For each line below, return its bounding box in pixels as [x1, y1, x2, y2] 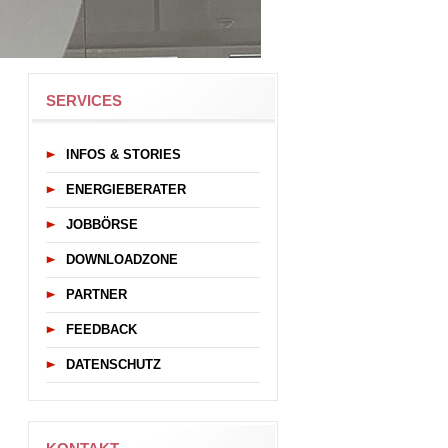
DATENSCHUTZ [66, 357, 161, 372]
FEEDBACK [66, 322, 137, 337]
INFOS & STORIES [66, 147, 181, 162]
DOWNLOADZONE [66, 252, 178, 267]
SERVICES [46, 92, 122, 109]
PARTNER [66, 287, 127, 302]
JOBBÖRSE [66, 217, 138, 232]
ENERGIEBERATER [66, 182, 186, 197]
